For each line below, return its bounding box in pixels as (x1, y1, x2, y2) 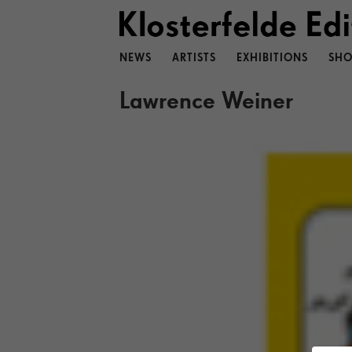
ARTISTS (171, 53, 216, 64)
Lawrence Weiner (119, 86, 293, 114)
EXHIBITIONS (236, 53, 308, 64)
